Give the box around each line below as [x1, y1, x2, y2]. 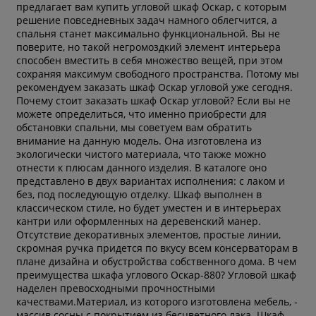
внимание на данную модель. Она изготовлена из [16, 133, 262, 147]
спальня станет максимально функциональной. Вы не [16, 26, 281, 40]
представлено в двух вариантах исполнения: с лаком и [16, 174, 286, 188]
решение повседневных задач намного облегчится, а [16, 13, 278, 27]
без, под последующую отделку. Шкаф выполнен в [16, 187, 262, 201]
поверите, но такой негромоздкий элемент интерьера [16, 39, 281, 54]
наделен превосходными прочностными [16, 281, 216, 295]
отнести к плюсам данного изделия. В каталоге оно [16, 160, 267, 174]
